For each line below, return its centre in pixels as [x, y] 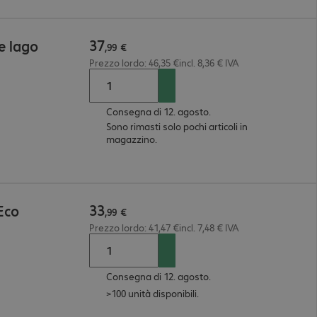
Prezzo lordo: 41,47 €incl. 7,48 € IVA [164, 227]
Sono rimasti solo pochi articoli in [177, 126]
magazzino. [131, 139]
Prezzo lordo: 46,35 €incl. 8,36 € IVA [164, 63]
